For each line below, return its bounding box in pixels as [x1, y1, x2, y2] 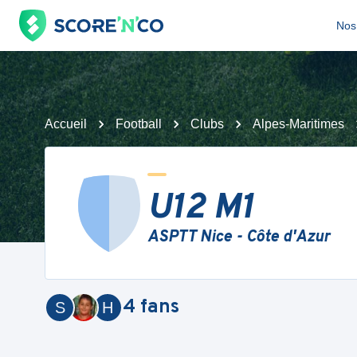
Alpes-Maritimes [253, 117, 344, 131]
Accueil [45, 117, 87, 131]
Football [116, 117, 162, 131]
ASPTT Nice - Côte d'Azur [147, 227, 330, 248]
